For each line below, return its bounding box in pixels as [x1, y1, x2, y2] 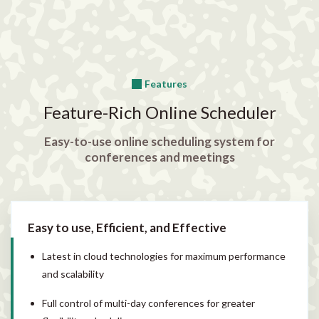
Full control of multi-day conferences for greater [42, 296, 255, 309]
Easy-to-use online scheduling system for [44, 133, 275, 149]
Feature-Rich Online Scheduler [43, 101, 276, 122]
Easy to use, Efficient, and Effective [28, 219, 226, 235]
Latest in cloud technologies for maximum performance [42, 249, 286, 262]
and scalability [42, 267, 104, 280]
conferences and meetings [84, 149, 235, 164]
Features [145, 77, 187, 90]
